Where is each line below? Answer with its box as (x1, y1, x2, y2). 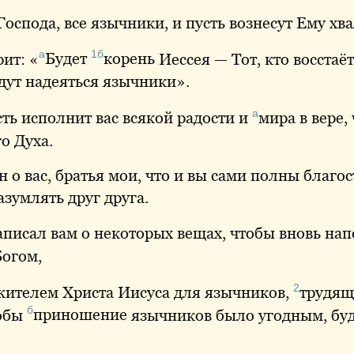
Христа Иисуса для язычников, (58, 283, 293, 301)
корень (104, 50, 155, 68)
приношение (33, 306, 127, 324)
